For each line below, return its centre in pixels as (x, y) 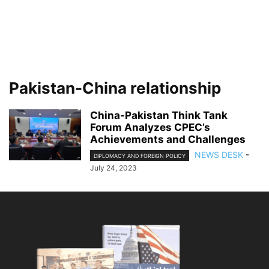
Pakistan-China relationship (115, 88)
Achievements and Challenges (168, 139)
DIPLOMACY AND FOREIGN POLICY (140, 156)
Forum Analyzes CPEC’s (150, 127)
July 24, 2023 (113, 168)
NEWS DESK (219, 155)
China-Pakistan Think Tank (159, 115)
